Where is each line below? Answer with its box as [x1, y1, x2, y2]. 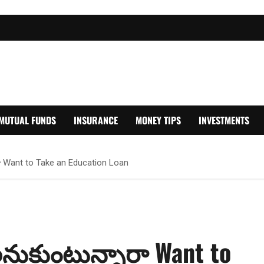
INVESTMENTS [199, 113, 249, 127]
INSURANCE [74, 113, 118, 127]
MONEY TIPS [136, 113, 181, 127]
